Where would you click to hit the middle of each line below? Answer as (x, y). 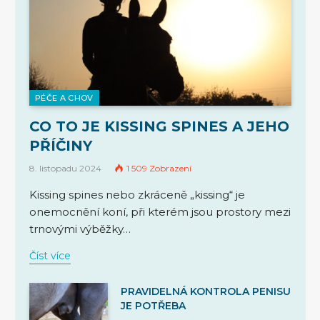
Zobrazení (170, 169)
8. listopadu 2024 (65, 169)
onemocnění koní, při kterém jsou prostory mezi (160, 212)
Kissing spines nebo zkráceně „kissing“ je (137, 195)
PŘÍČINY (61, 146)
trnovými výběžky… (80, 229)
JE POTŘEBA (153, 306)
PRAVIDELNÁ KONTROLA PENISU (206, 292)
